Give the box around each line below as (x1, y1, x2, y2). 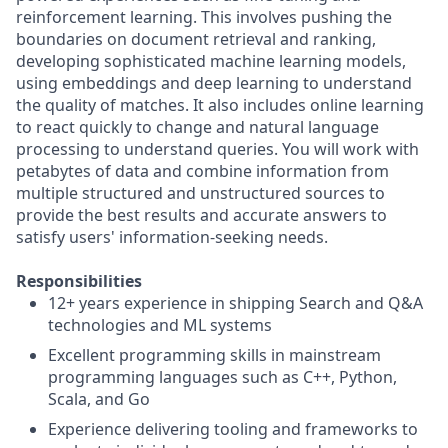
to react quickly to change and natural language (16, 116, 379, 138)
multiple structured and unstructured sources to (16, 182, 385, 204)
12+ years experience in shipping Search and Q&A (48, 292, 423, 314)
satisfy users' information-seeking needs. (16, 226, 328, 248)
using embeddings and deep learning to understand (16, 72, 412, 94)
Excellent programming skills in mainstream (48, 344, 381, 366)
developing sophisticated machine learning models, (16, 50, 406, 72)
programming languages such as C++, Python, (48, 366, 397, 388)
